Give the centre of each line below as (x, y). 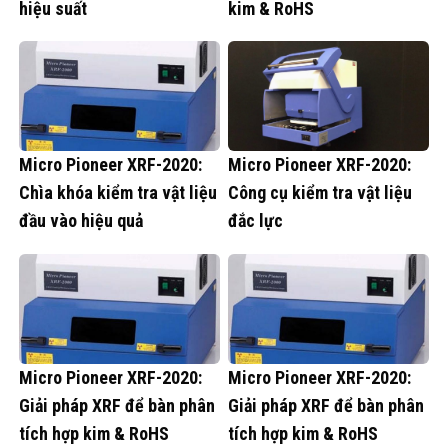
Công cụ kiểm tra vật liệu (320, 193)
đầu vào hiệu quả (81, 221)
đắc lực (255, 221)
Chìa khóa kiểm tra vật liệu (118, 193)
